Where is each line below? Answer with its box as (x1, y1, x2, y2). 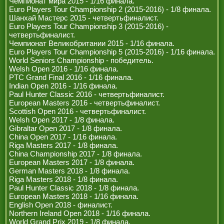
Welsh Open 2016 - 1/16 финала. (9, 64, 118, 73)
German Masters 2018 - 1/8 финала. (9, 166, 130, 175)
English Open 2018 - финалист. (9, 200, 112, 209)
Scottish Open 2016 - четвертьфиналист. (9, 107, 146, 115)
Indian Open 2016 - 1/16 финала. (9, 81, 117, 90)
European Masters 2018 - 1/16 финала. (9, 192, 138, 200)
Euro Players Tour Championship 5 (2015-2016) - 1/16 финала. (9, 47, 215, 56)
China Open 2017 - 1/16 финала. (9, 132, 117, 141)
